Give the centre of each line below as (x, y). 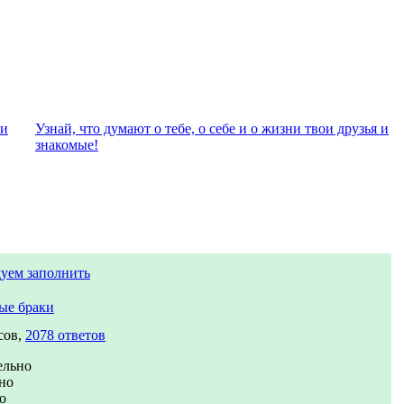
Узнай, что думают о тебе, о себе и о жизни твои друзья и (212, 129)
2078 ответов (65, 335)
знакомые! (67, 145)
